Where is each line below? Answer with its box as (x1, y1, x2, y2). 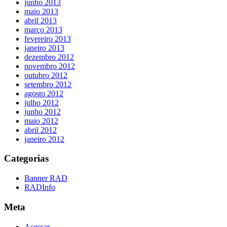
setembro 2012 (24, 80, 71, 89)
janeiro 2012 (24, 134, 64, 143)
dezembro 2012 (24, 52, 74, 61)
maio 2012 (24, 116, 58, 125)
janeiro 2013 (24, 43, 64, 52)
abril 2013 (24, 16, 57, 25)
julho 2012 (24, 98, 59, 107)
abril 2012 (24, 125, 57, 134)
